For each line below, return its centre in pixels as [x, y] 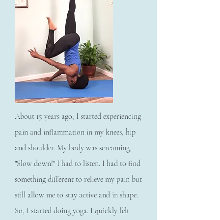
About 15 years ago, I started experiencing [78, 117]
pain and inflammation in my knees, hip [75, 132]
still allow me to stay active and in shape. [76, 195]
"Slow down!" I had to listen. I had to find [78, 164]
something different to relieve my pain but [78, 179]
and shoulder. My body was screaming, [73, 148]
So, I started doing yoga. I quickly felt [72, 211]
